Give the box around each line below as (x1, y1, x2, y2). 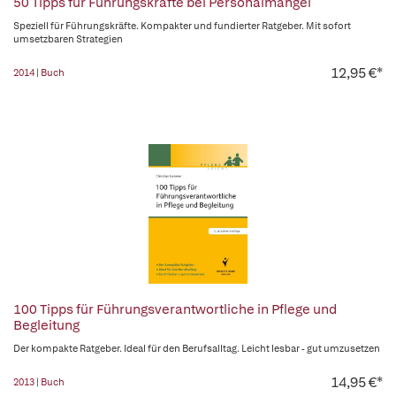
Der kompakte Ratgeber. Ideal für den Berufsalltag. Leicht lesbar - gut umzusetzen (13, 342, 380, 354)
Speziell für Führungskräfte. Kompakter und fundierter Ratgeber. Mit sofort (13, 19, 351, 32)
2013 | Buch (13, 376, 65, 388)
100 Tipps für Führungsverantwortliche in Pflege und (13, 301, 337, 318)
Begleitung (13, 316, 80, 334)
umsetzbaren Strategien (13, 33, 123, 45)
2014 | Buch (13, 66, 65, 79)
